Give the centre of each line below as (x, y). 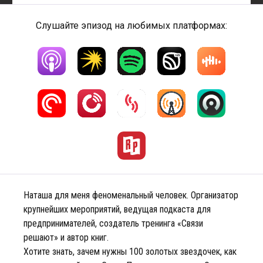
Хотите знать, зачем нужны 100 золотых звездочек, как (130, 252)
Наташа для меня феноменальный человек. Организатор (131, 195)
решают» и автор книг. (67, 237)
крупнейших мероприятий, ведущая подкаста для (117, 209)
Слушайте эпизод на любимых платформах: (131, 26)
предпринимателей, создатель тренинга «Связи (113, 223)
